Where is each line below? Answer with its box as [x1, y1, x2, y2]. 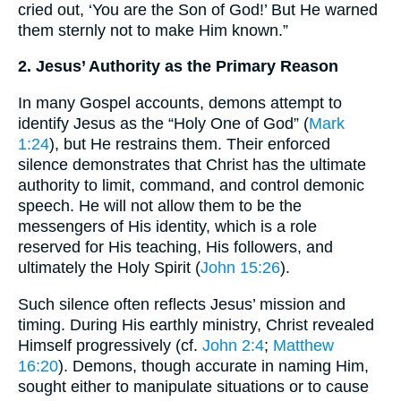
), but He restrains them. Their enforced [49, 134, 330, 153]
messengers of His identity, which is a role [18, 217, 317, 235]
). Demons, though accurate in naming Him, [58, 356, 369, 375]
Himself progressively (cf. [18, 336, 202, 354]
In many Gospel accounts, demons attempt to [18, 93, 342, 112]
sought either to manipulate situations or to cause [18, 377, 369, 396]
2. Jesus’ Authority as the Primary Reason [18, 57, 338, 76]
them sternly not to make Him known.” [18, 21, 288, 39]
